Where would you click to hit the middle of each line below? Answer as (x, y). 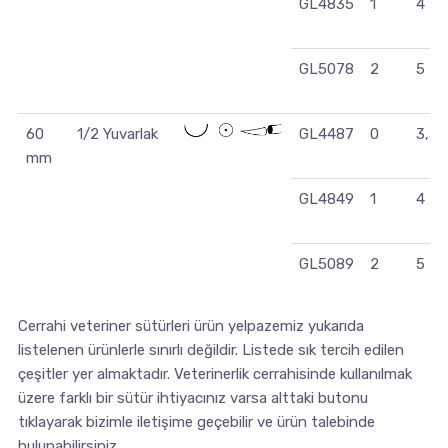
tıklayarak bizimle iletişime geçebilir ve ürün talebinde (196, 422)
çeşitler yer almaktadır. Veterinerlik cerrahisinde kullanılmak (214, 374)
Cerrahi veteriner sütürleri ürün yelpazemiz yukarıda (190, 326)
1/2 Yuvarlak (117, 134)
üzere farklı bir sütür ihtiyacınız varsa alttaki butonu (192, 398)
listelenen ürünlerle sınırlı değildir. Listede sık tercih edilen (210, 350)
